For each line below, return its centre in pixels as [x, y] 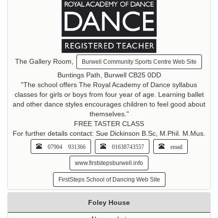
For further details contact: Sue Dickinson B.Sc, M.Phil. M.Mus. [109, 134]
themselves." [109, 114]
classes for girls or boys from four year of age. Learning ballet [109, 95]
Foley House [109, 203]
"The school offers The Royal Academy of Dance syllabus [109, 85]
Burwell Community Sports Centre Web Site [139, 62]
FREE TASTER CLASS [109, 124]
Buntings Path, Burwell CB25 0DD [109, 75]
